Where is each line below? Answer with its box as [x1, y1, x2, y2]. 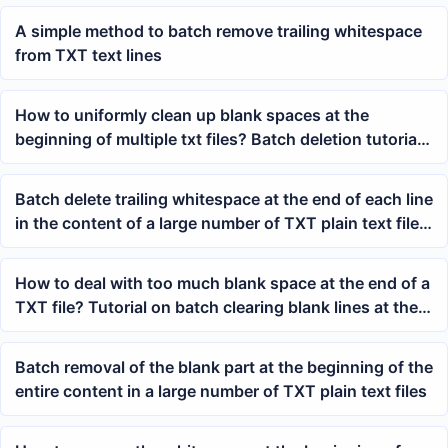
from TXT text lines [15, 45, 162, 66]
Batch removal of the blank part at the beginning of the [15, 357, 433, 378]
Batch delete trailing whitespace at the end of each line [15, 189, 433, 210]
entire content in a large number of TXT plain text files [15, 381, 427, 402]
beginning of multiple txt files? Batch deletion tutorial [15, 129, 421, 150]
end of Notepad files [15, 321, 170, 342]
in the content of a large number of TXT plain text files [15, 213, 428, 234]
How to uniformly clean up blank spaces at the [15, 105, 369, 126]
